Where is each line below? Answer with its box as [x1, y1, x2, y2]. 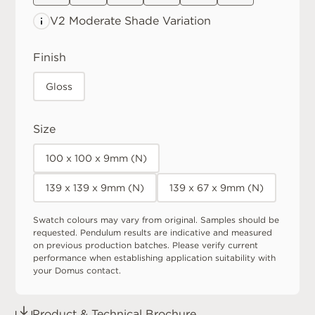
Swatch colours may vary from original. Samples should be [33, 214, 279, 225]
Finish [33, 51, 66, 64]
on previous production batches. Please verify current [33, 240, 258, 250]
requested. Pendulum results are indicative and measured [33, 227, 272, 238]
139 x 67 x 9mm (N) [169, 182, 264, 193]
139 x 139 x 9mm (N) [46, 182, 144, 193]
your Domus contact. [33, 265, 121, 276]
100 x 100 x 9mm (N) [46, 153, 147, 164]
